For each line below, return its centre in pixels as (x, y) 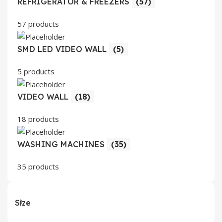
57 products (38, 24)
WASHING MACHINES (62, 144)
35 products (38, 166)
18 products (38, 119)
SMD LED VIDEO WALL (63, 49)
